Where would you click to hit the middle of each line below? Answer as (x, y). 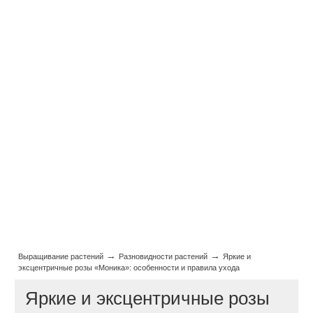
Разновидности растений (163, 256)
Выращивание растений (61, 256)
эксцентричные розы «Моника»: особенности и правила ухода (129, 268)
